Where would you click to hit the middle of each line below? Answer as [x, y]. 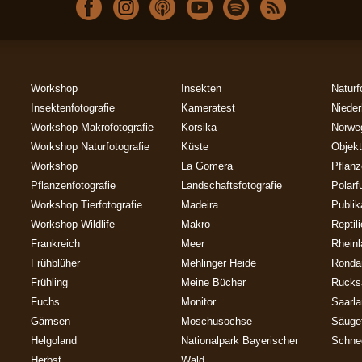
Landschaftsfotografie [232, 186]
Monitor [198, 302]
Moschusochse [217, 322]
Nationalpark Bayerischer [240, 341]
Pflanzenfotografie [73, 186]
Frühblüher [55, 263]
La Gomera [207, 166]
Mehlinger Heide [219, 263]
